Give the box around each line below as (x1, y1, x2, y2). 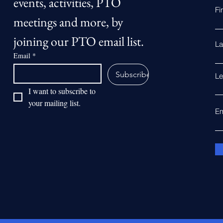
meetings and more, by (13, 13, 123, 30)
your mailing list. (28, 98, 81, 108)
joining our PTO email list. (13, 33, 144, 50)
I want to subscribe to (28, 86, 96, 96)
